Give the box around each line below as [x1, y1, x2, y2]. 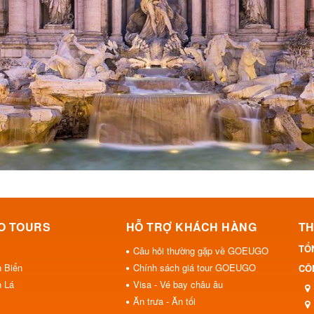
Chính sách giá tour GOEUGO [132, 260, 256, 274]
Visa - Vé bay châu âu [132, 277, 223, 291]
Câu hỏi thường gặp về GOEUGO [132, 243, 268, 257]
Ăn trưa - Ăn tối [132, 294, 196, 308]
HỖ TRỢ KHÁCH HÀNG [125, 218, 257, 235]
